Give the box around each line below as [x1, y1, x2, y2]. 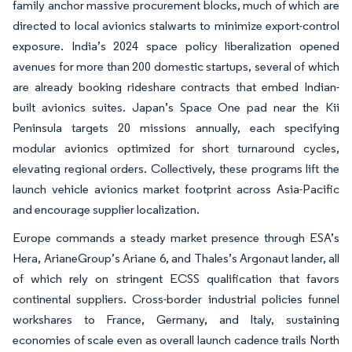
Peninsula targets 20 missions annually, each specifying [13, 119, 339, 135]
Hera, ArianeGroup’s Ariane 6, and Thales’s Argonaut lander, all [13, 250, 339, 266]
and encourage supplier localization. [13, 201, 200, 217]
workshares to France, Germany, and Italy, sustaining [13, 311, 339, 327]
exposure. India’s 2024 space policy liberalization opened [13, 38, 339, 53]
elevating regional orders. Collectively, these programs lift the [13, 160, 339, 176]
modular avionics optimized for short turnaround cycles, [13, 140, 339, 156]
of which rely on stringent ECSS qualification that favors [13, 270, 339, 286]
